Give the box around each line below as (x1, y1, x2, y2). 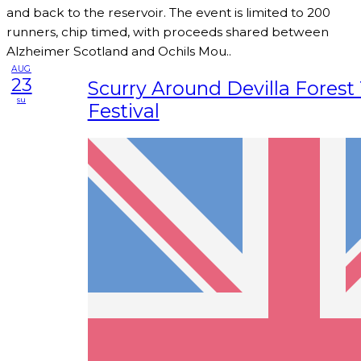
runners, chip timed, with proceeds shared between (6, 24, 329, 40)
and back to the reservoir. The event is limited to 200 (6, 5, 330, 21)
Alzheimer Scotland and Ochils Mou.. (6, 44, 231, 60)
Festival (87, 98, 160, 122)
